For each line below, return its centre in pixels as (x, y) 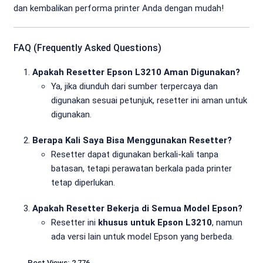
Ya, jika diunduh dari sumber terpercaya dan (134, 86)
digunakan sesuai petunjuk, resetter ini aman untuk (149, 100)
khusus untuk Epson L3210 (155, 222)
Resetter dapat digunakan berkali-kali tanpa (135, 154)
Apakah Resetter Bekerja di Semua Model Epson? (137, 208)
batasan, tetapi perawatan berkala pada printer (141, 168)
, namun (227, 222)
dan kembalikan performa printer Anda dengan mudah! (119, 8)
